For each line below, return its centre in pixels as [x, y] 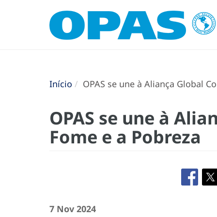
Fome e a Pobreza [125, 137]
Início [61, 84]
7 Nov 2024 [73, 209]
